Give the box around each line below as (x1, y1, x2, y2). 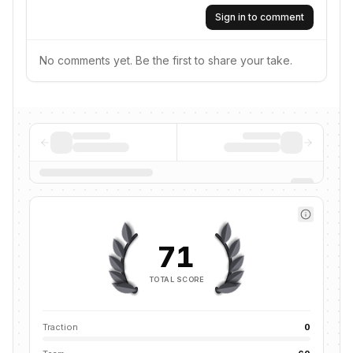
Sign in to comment (215, 11, 304, 23)
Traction (43, 321, 78, 333)
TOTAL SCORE (149, 274, 204, 284)
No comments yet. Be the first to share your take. (39, 54, 292, 67)
